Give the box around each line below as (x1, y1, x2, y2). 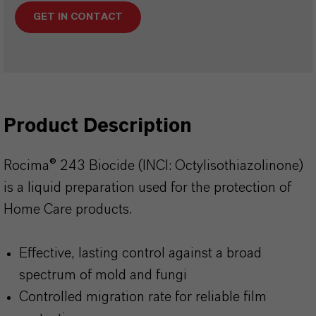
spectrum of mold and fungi (19, 268, 187, 282)
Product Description (4, 116, 192, 136)
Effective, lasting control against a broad (19, 246, 262, 260)
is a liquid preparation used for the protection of (4, 181, 291, 195)
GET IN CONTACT (33, 12, 123, 22)
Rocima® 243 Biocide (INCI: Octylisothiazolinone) (4, 159, 303, 173)
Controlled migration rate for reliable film (19, 290, 267, 304)
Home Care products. (4, 202, 132, 217)
